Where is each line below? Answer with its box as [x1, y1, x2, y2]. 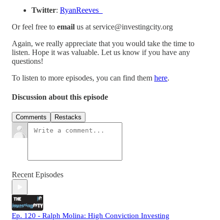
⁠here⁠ [154, 73, 167, 82]
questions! [12, 56, 43, 65]
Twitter [31, 5, 56, 14]
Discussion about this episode [12, 93, 108, 102]
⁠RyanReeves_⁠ [60, 5, 103, 14]
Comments [16, 113, 47, 121]
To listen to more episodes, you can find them [12, 73, 154, 82]
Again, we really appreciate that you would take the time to [12, 39, 194, 48]
